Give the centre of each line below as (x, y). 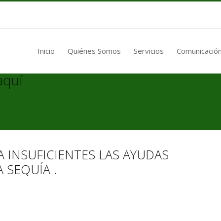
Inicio (46, 51)
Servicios (149, 51)
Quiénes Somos (94, 51)
